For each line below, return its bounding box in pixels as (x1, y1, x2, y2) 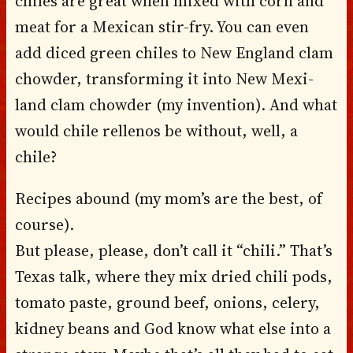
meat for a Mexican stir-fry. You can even (14, 15, 309, 38)
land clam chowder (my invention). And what (14, 93, 337, 116)
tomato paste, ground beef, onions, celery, (14, 291, 320, 314)
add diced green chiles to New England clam (14, 41, 333, 64)
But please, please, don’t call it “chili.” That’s (14, 239, 333, 262)
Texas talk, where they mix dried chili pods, (14, 265, 333, 288)
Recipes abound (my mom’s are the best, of (14, 187, 322, 210)
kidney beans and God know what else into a (14, 317, 331, 340)
